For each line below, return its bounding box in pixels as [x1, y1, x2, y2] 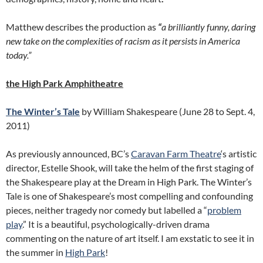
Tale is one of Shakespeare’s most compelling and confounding [6, 190, 253, 201]
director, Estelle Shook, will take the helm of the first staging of [6, 162, 254, 173]
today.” [6, 49, 31, 60]
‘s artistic [221, 148, 257, 159]
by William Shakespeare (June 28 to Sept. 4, [82, 106, 255, 117]
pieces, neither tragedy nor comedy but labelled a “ [6, 204, 207, 215]
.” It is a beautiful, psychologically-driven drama [22, 218, 210, 230]
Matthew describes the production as [6, 21, 158, 32]
